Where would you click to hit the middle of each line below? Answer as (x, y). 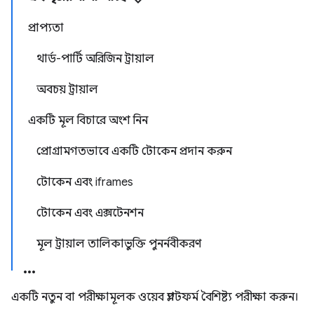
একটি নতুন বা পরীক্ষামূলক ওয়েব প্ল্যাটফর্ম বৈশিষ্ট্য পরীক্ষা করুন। (155, 297)
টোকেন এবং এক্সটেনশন (90, 213)
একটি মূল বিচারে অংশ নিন (88, 121)
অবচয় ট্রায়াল (67, 90)
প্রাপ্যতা (46, 28)
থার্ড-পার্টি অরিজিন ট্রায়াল (95, 59)
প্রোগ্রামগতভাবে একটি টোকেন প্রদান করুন (134, 151)
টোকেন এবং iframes (85, 182)
